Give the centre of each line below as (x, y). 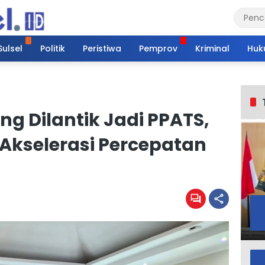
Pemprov (158, 48)
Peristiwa (102, 48)
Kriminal (212, 48)
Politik (53, 48)
